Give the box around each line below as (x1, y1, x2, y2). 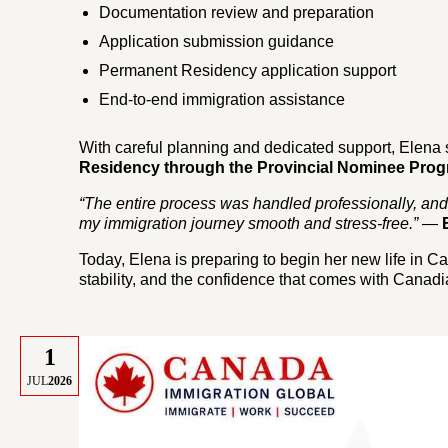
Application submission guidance (99, 33, 335, 51)
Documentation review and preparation (99, 4, 375, 22)
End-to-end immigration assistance (99, 91, 346, 109)
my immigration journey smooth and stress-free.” (79, 215, 419, 233)
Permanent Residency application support (99, 62, 397, 80)
